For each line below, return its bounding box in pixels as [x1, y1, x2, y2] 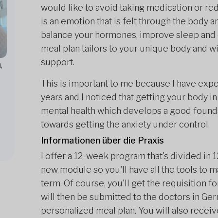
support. [41, 57, 74, 67]
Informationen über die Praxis [41, 135, 164, 145]
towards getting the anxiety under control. [41, 119, 210, 129]
